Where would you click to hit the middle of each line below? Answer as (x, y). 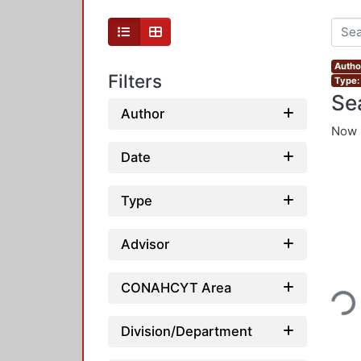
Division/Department (187, 331)
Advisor (145, 244)
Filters (135, 81)
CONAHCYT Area (176, 287)
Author (143, 113)
